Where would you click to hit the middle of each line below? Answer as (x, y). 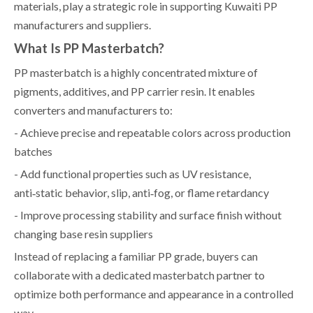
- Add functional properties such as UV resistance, (132, 173)
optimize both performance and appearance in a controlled (154, 293)
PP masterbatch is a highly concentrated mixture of (136, 72)
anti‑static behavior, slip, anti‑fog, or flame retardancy (141, 192)
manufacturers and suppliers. (82, 24)
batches (33, 151)
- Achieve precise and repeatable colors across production (152, 132)
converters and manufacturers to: (93, 110)
